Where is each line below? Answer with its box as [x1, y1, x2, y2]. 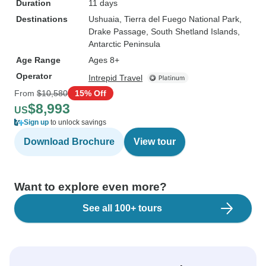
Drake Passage [88, 27, 146, 36]
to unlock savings [49, 118, 106, 126]
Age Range [16, 55, 61, 65]
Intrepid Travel [88, 73, 142, 83]
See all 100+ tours [83, 203, 162, 213]
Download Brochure [24, 137, 115, 147]
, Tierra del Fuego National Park [119, 14, 239, 24]
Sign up [24, 118, 49, 126]
